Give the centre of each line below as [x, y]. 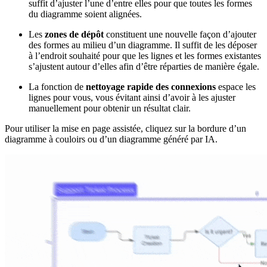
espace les [236, 87]
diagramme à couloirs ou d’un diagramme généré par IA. [111, 139]
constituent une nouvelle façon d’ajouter [180, 35]
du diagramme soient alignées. [85, 14]
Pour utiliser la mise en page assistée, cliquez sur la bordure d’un [125, 129]
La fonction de [57, 87]
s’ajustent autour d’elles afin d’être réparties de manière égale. [144, 67]
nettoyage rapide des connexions [151, 87]
